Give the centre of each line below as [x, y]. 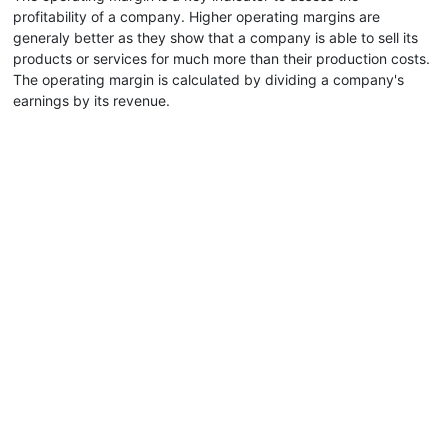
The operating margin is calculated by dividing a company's [208, 79]
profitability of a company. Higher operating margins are [196, 16]
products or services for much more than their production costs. [221, 58]
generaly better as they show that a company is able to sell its [215, 37]
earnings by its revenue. [91, 100]
